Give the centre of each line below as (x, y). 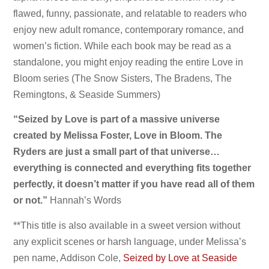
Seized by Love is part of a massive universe (119, 119)
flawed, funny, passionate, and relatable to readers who (130, 13)
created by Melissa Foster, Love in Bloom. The (118, 136)
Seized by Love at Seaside (180, 258)
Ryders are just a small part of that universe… (117, 152)
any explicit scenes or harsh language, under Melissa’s (130, 241)
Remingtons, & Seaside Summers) (87, 94)
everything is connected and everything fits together (132, 168)
